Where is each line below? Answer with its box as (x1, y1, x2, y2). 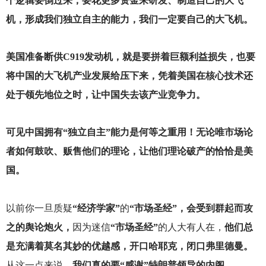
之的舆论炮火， (5, 221, 72, 232)
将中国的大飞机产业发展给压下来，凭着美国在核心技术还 (5, 71, 253, 81)
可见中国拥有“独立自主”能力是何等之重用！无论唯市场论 (5, 127, 253, 138)
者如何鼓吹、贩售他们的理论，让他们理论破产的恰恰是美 (5, 146, 253, 157)
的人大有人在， (157, 221, 224, 232)
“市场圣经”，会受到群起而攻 (129, 202, 253, 213)
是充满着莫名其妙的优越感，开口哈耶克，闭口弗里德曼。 (5, 240, 253, 251)
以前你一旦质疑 (5, 202, 72, 213)
